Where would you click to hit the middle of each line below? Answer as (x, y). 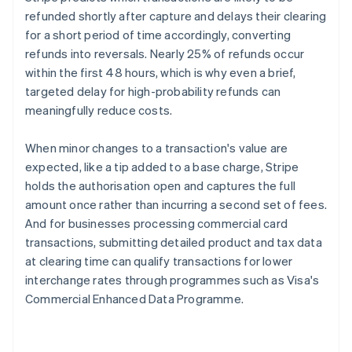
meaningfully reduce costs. (99, 110)
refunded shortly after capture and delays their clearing (176, 16)
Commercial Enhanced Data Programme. (134, 299)
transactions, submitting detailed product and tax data (174, 242)
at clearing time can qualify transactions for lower (159, 261)
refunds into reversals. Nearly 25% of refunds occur (165, 54)
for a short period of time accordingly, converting (158, 35)
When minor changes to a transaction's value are (157, 148)
